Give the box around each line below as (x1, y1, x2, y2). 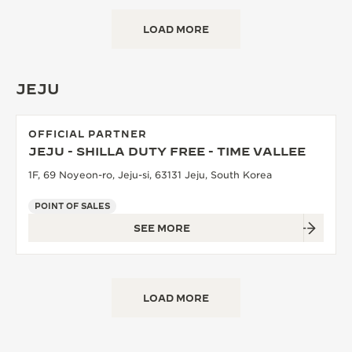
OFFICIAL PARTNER (28, 128, 147, 140)
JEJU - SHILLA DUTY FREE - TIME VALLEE (28, 145, 306, 159)
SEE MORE (134, 222, 190, 234)
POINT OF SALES (35, 201, 110, 211)
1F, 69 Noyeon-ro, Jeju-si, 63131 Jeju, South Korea (28, 169, 272, 181)
